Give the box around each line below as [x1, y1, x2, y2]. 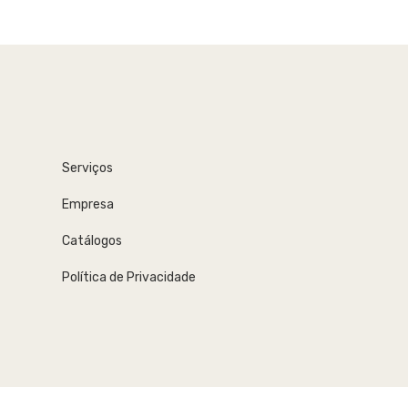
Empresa [62, 197, 114, 212]
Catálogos [62, 233, 122, 249]
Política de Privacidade [62, 270, 196, 285]
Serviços [62, 160, 113, 176]
